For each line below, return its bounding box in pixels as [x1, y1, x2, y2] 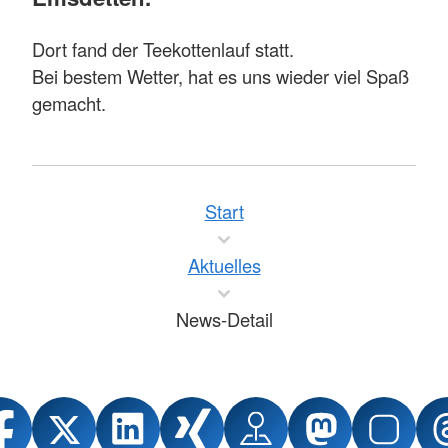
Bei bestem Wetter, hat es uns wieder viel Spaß [32, 63, 409, 90]
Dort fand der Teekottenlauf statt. [32, 36, 294, 63]
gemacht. [32, 90, 106, 117]
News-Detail [175, 306, 273, 333]
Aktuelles [187, 252, 261, 279]
